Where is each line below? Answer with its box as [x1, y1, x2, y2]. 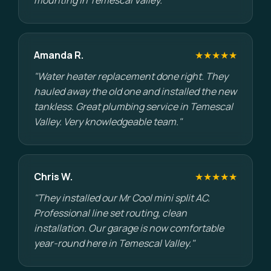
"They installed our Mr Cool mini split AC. [34, 191, 210, 204]
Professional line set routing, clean [34, 206, 187, 220]
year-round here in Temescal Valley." [34, 237, 195, 250]
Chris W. [34, 170, 73, 183]
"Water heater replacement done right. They [34, 70, 228, 83]
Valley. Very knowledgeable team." [34, 115, 182, 128]
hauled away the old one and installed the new [34, 85, 237, 98]
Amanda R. [34, 48, 83, 62]
